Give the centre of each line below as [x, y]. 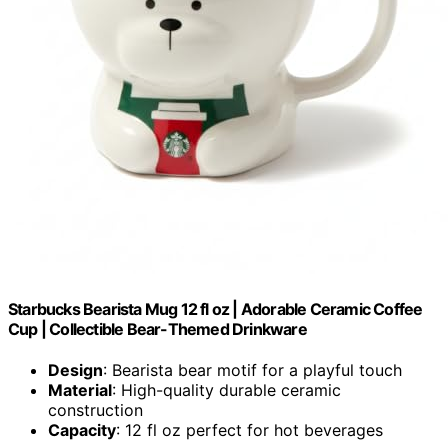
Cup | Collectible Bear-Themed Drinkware [157, 329]
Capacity [82, 430]
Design [75, 370]
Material [80, 390]
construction [95, 410]
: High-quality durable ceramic [226, 390]
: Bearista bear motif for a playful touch [252, 370]
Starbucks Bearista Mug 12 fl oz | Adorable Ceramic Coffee [215, 309]
